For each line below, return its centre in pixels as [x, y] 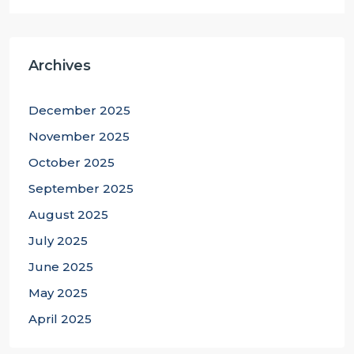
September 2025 [81, 188]
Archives [60, 66]
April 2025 [60, 319]
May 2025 [58, 293]
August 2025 [68, 215]
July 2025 [58, 241]
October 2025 [72, 162]
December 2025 [79, 110]
